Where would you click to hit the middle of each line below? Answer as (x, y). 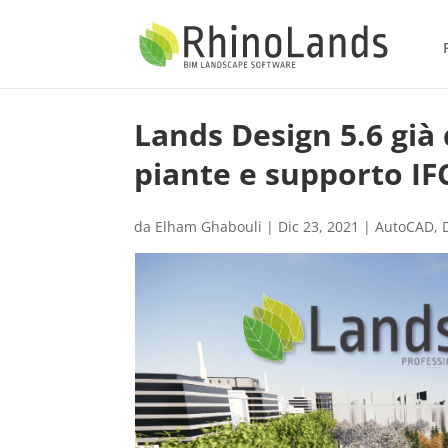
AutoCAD (405, 226)
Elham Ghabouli (209, 226)
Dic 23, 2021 (319, 226)
